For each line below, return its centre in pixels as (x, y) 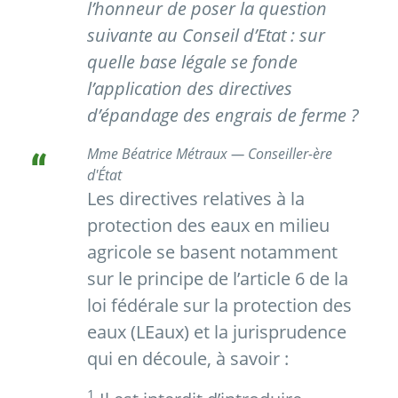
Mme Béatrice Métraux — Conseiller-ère (210, 154)
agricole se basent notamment (212, 252)
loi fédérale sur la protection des (219, 306)
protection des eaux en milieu (208, 226)
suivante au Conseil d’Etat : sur (206, 36)
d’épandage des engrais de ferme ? (223, 115)
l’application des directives (190, 89)
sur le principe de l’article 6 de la (218, 279)
